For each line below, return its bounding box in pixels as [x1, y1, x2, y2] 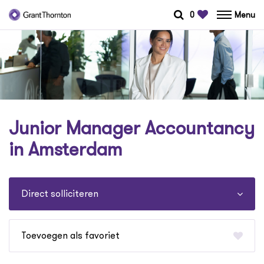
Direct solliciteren [21, 187, 98, 201]
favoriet [85, 229, 120, 243]
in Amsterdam [9, 136, 123, 163]
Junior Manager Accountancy [9, 114, 255, 142]
